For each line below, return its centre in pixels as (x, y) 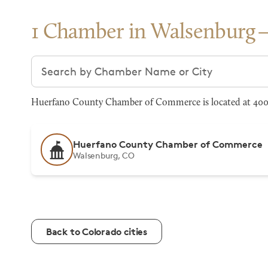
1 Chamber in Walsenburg (143, 33)
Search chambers (75, 63)
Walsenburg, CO (104, 155)
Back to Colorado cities (97, 232)
